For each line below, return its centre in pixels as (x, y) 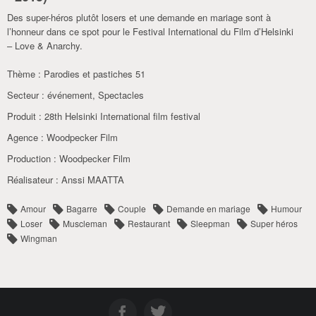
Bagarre (82, 208)
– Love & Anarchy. (45, 45)
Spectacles (121, 95)
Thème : (25, 74)
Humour (286, 208)
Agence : (27, 137)
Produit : (26, 116)
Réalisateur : (34, 180)
